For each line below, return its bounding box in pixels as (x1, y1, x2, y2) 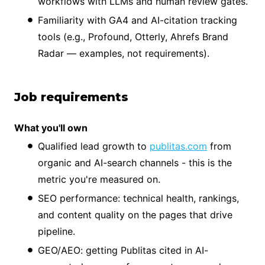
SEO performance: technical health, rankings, (38, 192, 239, 204)
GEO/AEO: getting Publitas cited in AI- (38, 244, 208, 256)
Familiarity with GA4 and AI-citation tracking (38, 14, 237, 26)
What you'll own (14, 121, 88, 134)
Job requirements (14, 89, 128, 104)
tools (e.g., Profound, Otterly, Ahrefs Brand (38, 30, 228, 43)
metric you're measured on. (38, 173, 160, 185)
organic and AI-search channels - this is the (38, 156, 232, 169)
